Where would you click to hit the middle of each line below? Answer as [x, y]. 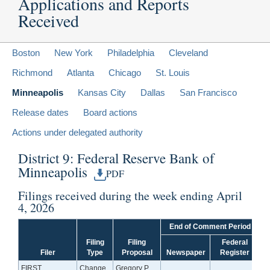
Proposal [137, 253]
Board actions [110, 112]
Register [235, 253]
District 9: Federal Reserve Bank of [116, 158]
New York [74, 52]
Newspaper [186, 253]
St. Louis [173, 72]
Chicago [125, 72]
